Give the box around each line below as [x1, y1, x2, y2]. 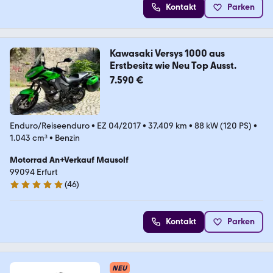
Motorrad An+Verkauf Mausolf [10, 154, 129, 165]
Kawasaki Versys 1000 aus [109, 47, 225, 59]
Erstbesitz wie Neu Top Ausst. [109, 59, 236, 71]
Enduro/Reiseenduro [10, 120, 90, 131]
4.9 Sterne [9, 184, 48, 195]
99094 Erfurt [10, 166, 58, 177]
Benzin [55, 132, 80, 143]
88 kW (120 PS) [194, 120, 252, 131]
